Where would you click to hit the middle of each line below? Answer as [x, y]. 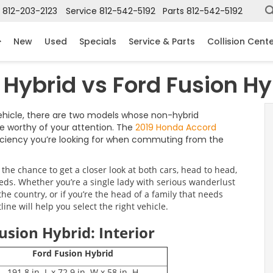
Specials [98, 41]
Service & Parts [162, 41]
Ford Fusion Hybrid [73, 253]
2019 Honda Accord [176, 127]
